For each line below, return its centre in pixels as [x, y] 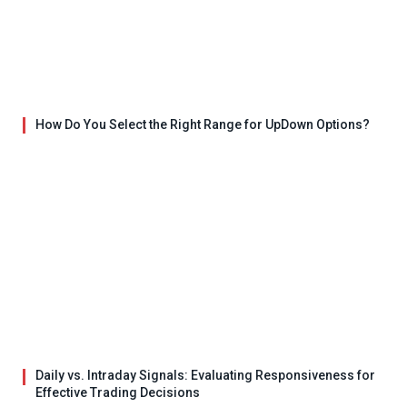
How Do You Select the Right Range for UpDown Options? [203, 124]
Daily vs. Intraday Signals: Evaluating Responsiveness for [205, 376]
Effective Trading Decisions [118, 393]
